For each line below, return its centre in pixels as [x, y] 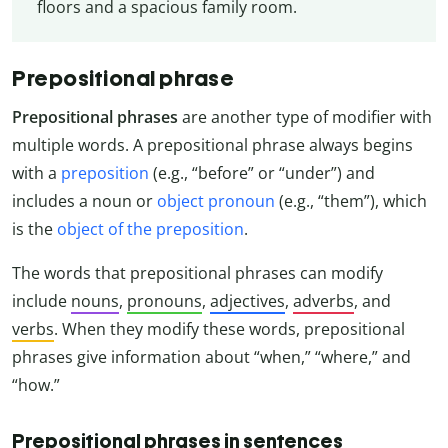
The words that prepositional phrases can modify [197, 272]
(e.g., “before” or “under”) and [262, 172]
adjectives [247, 300]
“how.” [36, 384]
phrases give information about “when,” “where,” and [211, 356]
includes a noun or [84, 200]
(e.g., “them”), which [351, 200]
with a [36, 172]
